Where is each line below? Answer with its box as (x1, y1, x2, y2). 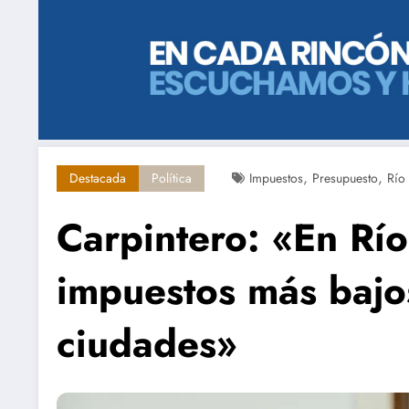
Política (152, 169, 192, 188)
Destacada (69, 169, 126, 188)
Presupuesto (312, 169, 378, 188)
